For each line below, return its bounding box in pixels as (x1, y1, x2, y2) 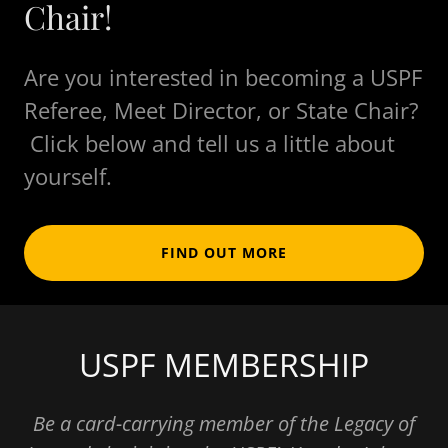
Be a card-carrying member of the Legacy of (33, 409, 415, 437)
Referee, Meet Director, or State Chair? (24, 94, 419, 125)
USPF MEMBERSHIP (79, 342, 369, 386)
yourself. (24, 160, 112, 191)
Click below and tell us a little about (24, 127, 395, 158)
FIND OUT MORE (161, 243, 287, 263)
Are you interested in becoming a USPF (24, 61, 422, 92)
